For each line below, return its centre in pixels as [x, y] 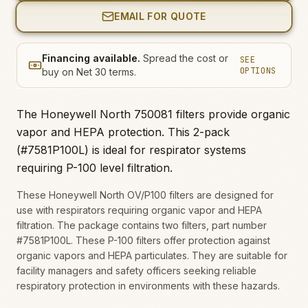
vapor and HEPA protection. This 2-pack [123, 132]
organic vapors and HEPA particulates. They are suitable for [152, 255]
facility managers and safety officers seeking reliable [136, 271]
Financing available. [91, 58]
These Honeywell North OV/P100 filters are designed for [145, 195]
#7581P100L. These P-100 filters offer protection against [143, 240]
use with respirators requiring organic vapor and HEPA [139, 210]
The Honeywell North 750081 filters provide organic [153, 114]
